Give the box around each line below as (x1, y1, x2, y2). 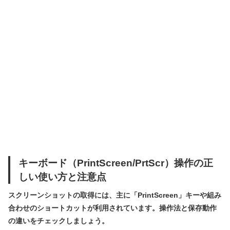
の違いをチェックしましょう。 (8, 216, 109, 225)
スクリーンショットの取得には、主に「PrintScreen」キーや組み (8, 190, 221, 199)
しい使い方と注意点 (18, 170, 106, 182)
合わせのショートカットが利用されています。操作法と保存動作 (8, 203, 217, 212)
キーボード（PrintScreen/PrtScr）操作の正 (18, 157, 213, 168)
